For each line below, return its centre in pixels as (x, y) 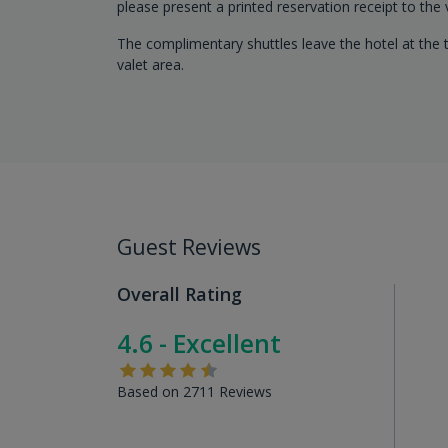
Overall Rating (179, 293)
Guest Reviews (189, 246)
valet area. (150, 64)
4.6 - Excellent (199, 343)
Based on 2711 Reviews (194, 391)
